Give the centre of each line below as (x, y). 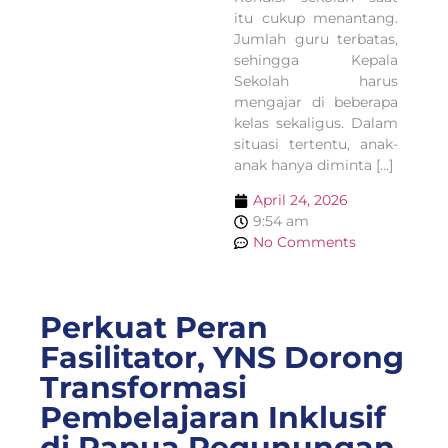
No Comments (304, 242)
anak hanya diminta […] (313, 164)
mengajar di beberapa (316, 101)
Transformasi (143, 388)
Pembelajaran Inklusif (213, 418)
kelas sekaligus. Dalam (316, 122)
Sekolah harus (316, 80)
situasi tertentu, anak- (316, 143)
